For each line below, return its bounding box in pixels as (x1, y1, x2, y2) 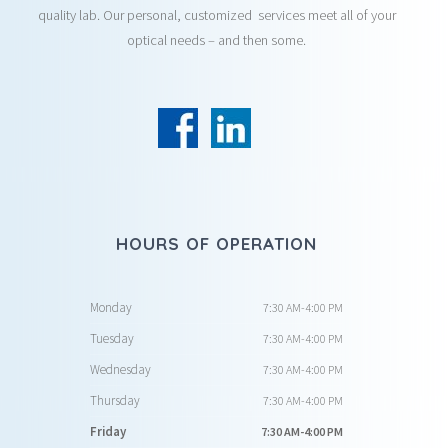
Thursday (89, 392, 140, 409)
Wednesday (89, 361, 151, 378)
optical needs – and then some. (127, 31, 306, 49)
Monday (89, 299, 132, 316)
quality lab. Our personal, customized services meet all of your (37, 6, 396, 24)
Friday (89, 423, 126, 440)
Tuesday (89, 330, 134, 347)
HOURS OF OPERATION (115, 233, 317, 254)
